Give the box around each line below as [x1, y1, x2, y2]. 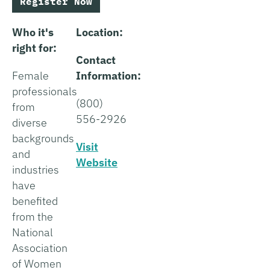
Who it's [12, 25, 54, 39]
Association [12, 240, 67, 255]
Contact [76, 52, 116, 67]
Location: [76, 25, 123, 39]
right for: [12, 40, 57, 55]
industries [12, 162, 59, 177]
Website [76, 155, 118, 169]
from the [12, 209, 53, 224]
